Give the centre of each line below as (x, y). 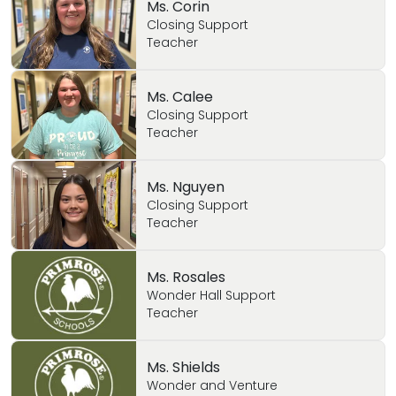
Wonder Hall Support (211, 295)
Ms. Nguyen (185, 187)
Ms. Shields (183, 367)
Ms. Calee (179, 97)
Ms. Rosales (186, 277)
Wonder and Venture (212, 385)
